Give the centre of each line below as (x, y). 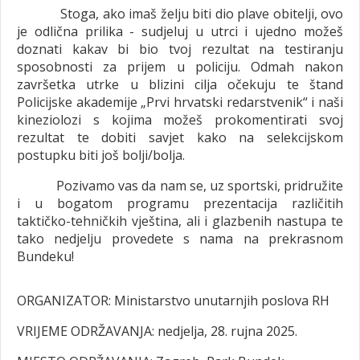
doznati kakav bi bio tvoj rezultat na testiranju (180, 49)
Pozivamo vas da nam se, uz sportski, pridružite (180, 185)
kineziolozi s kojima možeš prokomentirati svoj (180, 119)
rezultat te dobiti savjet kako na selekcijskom (180, 137)
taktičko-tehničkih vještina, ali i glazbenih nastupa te (180, 221)
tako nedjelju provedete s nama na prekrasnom (180, 238)
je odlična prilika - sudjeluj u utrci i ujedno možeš (180, 31)
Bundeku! (50, 256)
